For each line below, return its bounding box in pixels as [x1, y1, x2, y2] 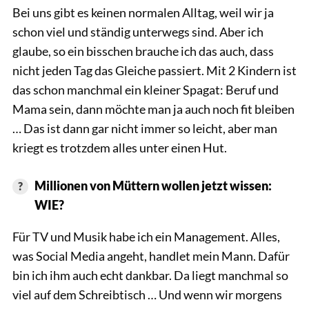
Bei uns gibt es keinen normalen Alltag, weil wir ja [12, 4, 274, 20]
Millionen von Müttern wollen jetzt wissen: [34, 177, 272, 193]
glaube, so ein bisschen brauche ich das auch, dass [12, 43, 274, 59]
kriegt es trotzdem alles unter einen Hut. [12, 139, 227, 155]
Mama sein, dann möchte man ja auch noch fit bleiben [12, 101, 295, 117]
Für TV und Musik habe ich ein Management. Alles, [12, 228, 280, 244]
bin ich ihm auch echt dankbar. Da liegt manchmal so [12, 267, 288, 283]
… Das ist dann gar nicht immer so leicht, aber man [12, 120, 277, 136]
